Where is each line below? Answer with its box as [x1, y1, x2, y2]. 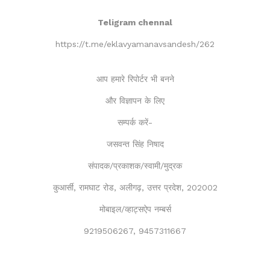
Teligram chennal [98, 17, 172, 27]
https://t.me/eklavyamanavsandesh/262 [55, 39, 215, 49]
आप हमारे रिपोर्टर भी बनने [96, 74, 174, 84]
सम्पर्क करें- [118, 117, 152, 127]
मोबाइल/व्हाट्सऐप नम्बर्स [99, 204, 171, 214]
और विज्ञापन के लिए [105, 95, 165, 105]
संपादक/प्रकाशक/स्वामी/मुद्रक [88, 160, 182, 171]
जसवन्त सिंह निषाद [106, 139, 164, 149]
